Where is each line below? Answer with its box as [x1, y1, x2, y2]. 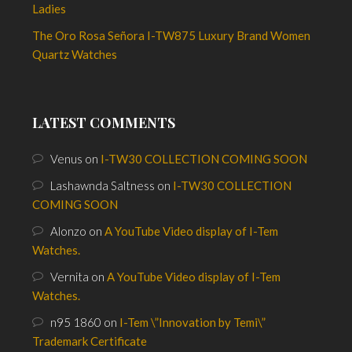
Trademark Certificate [32, 334, 148, 349]
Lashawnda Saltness [50, 178, 156, 193]
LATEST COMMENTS [32, 113, 176, 133]
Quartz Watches [32, 47, 118, 62]
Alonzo [50, 224, 87, 239]
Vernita [50, 269, 90, 284]
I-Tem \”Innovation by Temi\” [119, 315, 266, 330]
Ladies [32, 2, 67, 16]
